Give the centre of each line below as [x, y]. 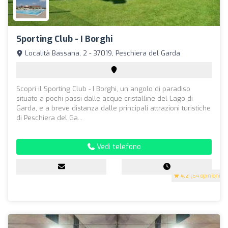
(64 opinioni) [206, 176]
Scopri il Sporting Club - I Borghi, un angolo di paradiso [103, 89]
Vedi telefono [118, 147]
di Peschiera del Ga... [49, 118]
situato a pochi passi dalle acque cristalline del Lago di [105, 99]
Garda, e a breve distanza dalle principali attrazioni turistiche [113, 108]
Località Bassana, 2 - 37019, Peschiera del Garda [102, 53]
